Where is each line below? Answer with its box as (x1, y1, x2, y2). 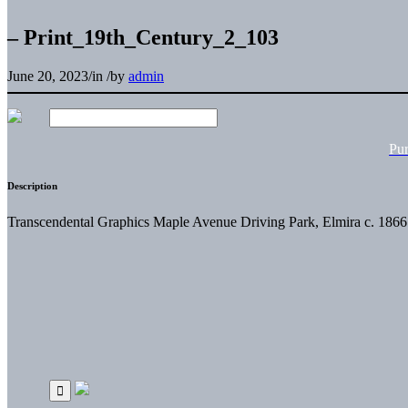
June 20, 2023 (7, 67, 88, 84)
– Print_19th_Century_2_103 (7, 25, 279, 49)
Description (7, 179, 57, 191)
